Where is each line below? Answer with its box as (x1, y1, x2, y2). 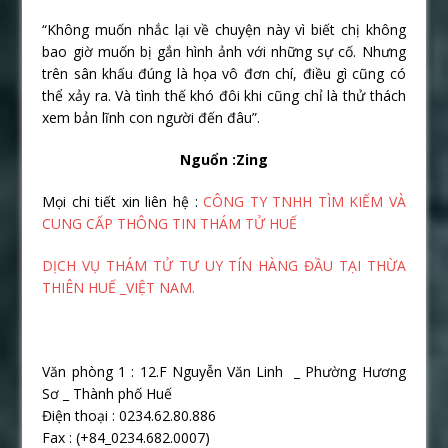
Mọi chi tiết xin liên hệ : (42, 191, 204, 211)
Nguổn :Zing (180, 149, 268, 169)
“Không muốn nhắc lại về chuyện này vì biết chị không (42, 19, 406, 39)
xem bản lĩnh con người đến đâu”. (42, 107, 261, 127)
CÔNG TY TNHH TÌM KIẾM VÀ (203, 191, 406, 211)
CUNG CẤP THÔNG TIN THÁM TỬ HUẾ (42, 213, 298, 233)
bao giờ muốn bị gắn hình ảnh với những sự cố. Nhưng (42, 41, 406, 61)
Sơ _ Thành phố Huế (42, 383, 173, 403)
